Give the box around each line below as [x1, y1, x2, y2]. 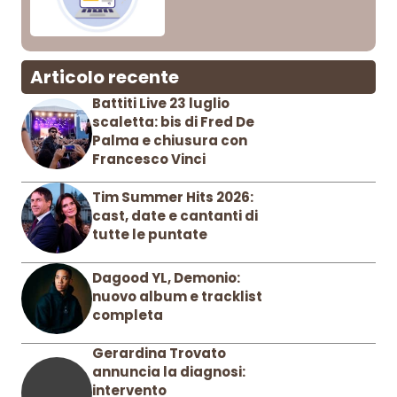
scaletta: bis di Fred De [92, 113, 254, 132]
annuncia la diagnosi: [92, 362, 245, 382]
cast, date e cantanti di [92, 206, 258, 226]
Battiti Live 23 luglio [92, 94, 230, 113]
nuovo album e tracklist [92, 287, 262, 307]
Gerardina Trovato [92, 344, 226, 363]
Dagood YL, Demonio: [92, 269, 240, 288]
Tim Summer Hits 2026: [92, 188, 253, 207]
